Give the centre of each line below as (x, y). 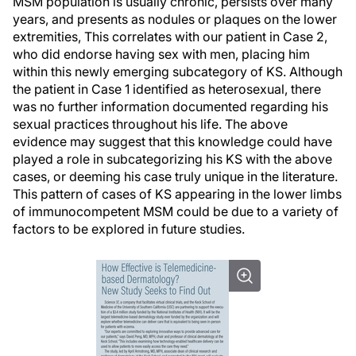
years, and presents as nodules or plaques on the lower (175, 19)
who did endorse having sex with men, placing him (161, 54)
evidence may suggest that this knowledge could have (172, 141)
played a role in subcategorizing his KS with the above (172, 159)
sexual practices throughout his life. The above (150, 124)
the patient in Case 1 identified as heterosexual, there (167, 89)
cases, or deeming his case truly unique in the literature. (175, 176)
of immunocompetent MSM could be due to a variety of (176, 211)
